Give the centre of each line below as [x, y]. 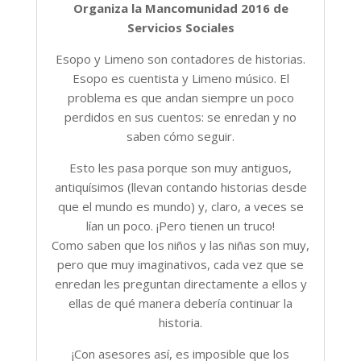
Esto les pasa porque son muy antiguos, [180, 168]
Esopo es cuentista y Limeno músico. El [180, 78]
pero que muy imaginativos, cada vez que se [180, 264]
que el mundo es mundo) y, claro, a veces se [180, 206]
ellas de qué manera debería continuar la [180, 303]
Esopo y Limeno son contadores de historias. [180, 59]
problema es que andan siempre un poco [180, 98]
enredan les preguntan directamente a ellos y [180, 284]
